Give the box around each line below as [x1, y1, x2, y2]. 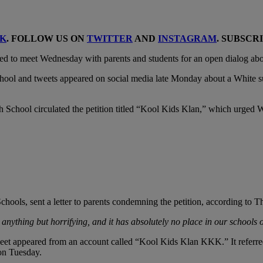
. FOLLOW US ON [6, 33, 87, 43]
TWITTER [87, 33, 133, 43]
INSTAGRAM [158, 33, 217, 43]
